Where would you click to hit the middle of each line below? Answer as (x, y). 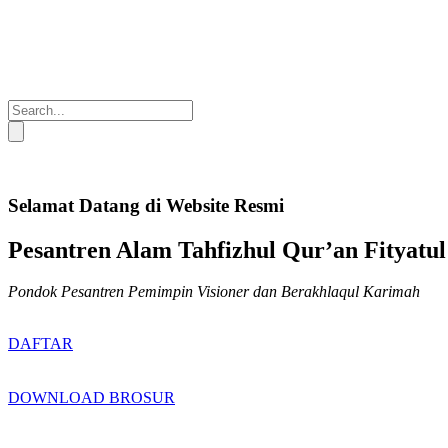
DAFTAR (40, 344)
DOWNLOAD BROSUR (91, 398)
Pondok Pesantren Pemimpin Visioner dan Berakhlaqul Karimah (214, 292)
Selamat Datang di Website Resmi (146, 205)
